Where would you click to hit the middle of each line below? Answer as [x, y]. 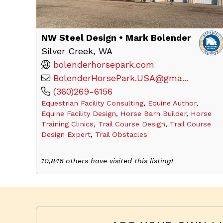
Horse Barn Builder [153, 113]
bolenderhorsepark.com [104, 64]
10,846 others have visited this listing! [107, 161]
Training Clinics [67, 124]
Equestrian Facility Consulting [92, 103]
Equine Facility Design [79, 113]
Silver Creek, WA [78, 51]
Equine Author [172, 103]
